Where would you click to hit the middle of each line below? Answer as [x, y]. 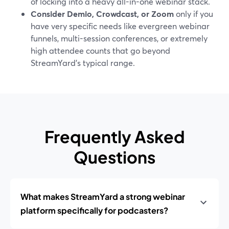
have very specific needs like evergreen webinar [120, 26]
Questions [114, 157]
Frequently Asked [114, 136]
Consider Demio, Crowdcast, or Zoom [102, 14]
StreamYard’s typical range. [83, 63]
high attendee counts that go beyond [100, 50]
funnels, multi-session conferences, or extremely [119, 38]
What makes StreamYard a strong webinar [103, 197]
